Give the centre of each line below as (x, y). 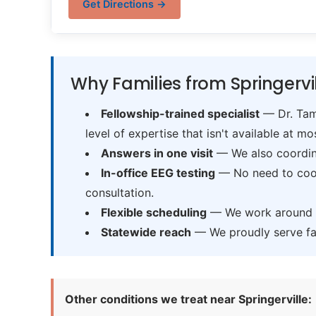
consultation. (119, 193)
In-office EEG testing (158, 173)
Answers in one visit (157, 153)
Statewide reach (146, 232)
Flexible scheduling (153, 212)
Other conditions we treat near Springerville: (188, 299)
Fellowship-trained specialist (180, 114)
